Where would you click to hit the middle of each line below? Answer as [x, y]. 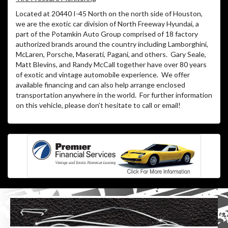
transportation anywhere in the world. [76, 95]
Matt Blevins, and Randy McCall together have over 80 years [111, 65]
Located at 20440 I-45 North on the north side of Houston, [109, 14]
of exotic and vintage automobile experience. [87, 75]
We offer [176, 75]
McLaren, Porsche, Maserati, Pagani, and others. [92, 54]
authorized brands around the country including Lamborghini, [112, 44]
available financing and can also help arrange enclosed [101, 85]
